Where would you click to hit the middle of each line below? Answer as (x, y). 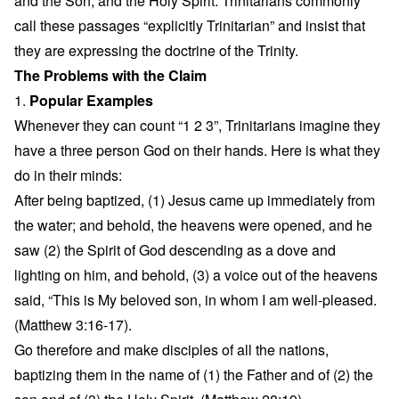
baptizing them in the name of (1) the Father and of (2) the (194, 375)
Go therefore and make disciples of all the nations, (171, 350)
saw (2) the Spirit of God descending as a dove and (175, 250)
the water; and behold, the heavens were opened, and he (193, 225)
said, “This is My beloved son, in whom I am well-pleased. (195, 300)
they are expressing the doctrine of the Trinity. (156, 50)
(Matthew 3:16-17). (73, 325)
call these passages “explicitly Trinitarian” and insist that (190, 25)
